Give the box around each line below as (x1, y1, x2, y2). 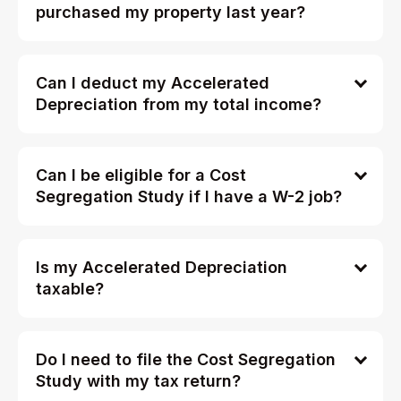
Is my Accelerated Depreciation (36, 257, 287, 277)
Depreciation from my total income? (36, 94, 321, 114)
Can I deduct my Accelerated (36, 73, 269, 92)
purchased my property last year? (36, 2, 305, 21)
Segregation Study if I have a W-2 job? (36, 186, 342, 206)
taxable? (36, 278, 104, 298)
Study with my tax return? (36, 371, 241, 390)
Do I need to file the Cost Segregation (36, 349, 336, 369)
